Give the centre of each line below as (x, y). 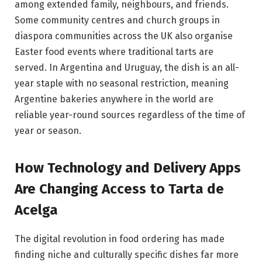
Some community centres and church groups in (117, 20)
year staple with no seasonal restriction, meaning (122, 84)
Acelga (36, 210)
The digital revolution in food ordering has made (120, 239)
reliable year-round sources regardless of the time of (130, 115)
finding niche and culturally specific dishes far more (127, 255)
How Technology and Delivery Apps (128, 168)
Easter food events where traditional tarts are (114, 52)
